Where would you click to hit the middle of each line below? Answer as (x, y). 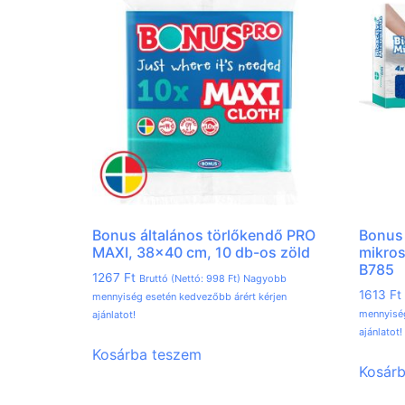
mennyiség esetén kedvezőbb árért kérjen (189, 297)
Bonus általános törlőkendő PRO (204, 235)
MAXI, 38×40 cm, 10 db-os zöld (201, 253)
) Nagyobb (262, 279)
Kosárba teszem (147, 355)
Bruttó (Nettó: (173, 279)
